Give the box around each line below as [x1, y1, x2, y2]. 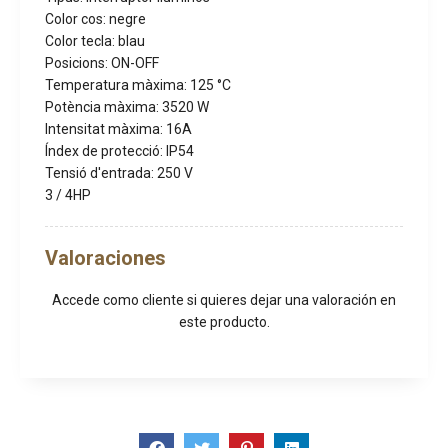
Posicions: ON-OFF [45, 55, 159, 72]
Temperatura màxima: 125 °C [45, 77, 231, 94]
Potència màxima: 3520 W [45, 99, 209, 116]
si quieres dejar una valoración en [184, 292, 396, 309]
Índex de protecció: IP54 [45, 143, 194, 160]
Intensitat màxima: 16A [45, 121, 192, 138]
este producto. [178, 314, 270, 331]
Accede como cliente [52, 292, 184, 309]
